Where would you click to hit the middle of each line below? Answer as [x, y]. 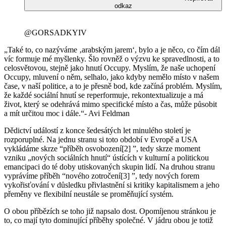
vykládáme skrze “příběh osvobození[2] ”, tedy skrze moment [102, 148]
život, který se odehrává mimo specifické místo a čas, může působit [110, 104]
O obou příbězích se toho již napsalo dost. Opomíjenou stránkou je [110, 211]
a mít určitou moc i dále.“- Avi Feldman [67, 113]
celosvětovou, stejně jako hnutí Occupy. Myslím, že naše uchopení [110, 68]
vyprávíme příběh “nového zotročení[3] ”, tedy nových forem [102, 176]
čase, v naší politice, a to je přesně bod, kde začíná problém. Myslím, [113, 86]
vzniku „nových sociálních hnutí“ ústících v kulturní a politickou [106, 157]
